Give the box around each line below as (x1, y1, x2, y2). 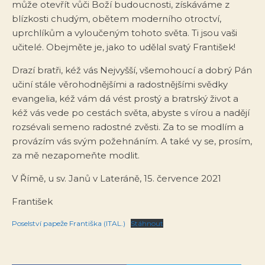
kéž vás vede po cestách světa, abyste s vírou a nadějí (12, 106, 250, 118)
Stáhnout (131, 218, 163, 228)
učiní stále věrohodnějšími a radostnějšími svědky (12, 78, 228, 90)
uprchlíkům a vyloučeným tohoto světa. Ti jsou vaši (12, 27, 237, 38)
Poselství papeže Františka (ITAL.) (12, 218, 125, 228)
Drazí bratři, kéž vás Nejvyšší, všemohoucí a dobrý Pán (12, 64, 252, 76)
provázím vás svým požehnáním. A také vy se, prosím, (12, 135, 252, 147)
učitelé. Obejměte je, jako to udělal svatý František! (12, 41, 235, 53)
